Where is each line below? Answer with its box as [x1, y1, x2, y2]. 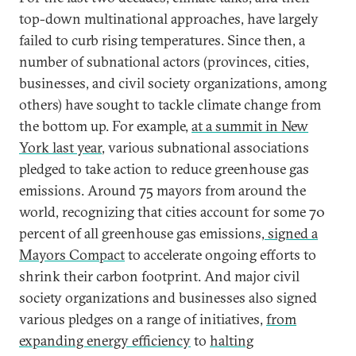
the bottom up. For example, [19, 117, 192, 135]
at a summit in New [192, 117, 308, 135]
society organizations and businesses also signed [19, 288, 317, 307]
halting [210, 331, 253, 350]
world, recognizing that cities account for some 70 [19, 203, 325, 221]
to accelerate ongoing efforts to [125, 246, 316, 264]
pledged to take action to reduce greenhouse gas [19, 160, 309, 178]
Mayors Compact [19, 246, 125, 264]
